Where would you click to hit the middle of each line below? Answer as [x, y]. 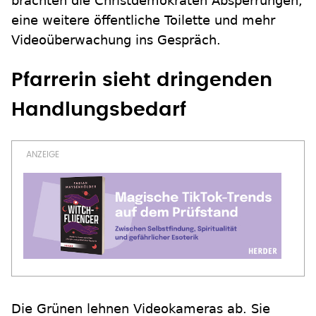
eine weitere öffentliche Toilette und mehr [143, 20]
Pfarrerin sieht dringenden [142, 80]
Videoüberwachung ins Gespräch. [116, 40]
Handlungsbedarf [99, 110]
